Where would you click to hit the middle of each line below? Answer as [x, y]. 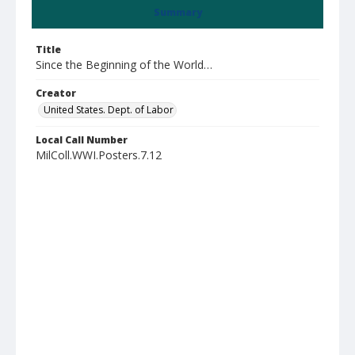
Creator [56, 93]
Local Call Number [82, 140]
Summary [177, 12]
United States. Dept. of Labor [109, 110]
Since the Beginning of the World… [124, 65]
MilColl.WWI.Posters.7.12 [99, 155]
